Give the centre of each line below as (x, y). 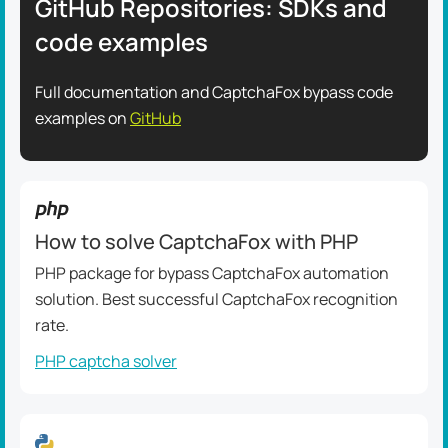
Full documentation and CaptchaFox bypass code (214, 92)
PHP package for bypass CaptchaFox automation (212, 273)
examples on (82, 118)
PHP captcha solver (106, 361)
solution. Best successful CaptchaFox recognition (216, 299)
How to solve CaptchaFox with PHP (196, 241)
